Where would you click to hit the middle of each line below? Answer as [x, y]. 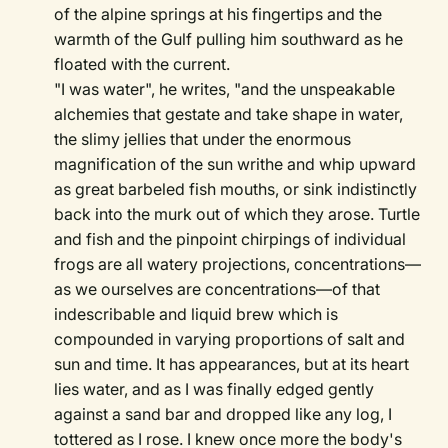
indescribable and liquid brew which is [196, 314]
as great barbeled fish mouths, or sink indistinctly [236, 189]
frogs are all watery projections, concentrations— [238, 264]
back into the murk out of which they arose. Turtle [237, 214]
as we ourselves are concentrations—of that [217, 289]
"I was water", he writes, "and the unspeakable [225, 89]
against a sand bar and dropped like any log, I [223, 414]
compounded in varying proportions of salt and [230, 339]
